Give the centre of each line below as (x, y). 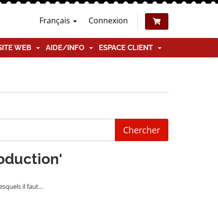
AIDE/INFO (67, 48)
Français (56, 20)
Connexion (108, 20)
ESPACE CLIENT (128, 48)
